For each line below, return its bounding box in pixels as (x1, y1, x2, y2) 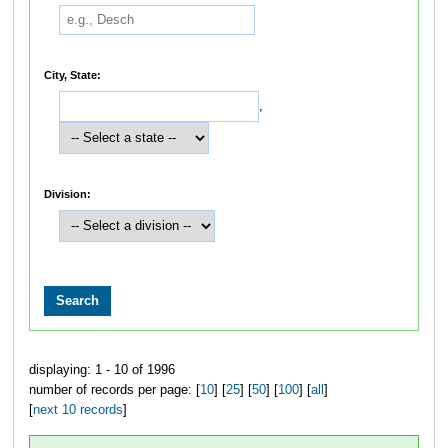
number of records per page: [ (28, 383, 200, 398)
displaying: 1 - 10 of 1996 (28, 363, 175, 378)
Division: (44, 187, 92, 200)
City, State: (44, 68, 102, 81)
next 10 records (32, 403, 123, 418)
